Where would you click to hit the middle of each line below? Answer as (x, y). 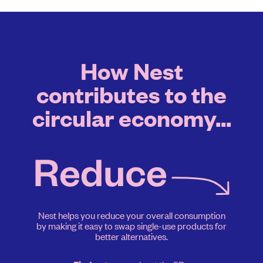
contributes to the (131, 94)
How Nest (131, 70)
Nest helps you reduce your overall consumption (131, 215)
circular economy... (131, 117)
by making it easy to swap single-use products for (131, 226)
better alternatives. (131, 236)
